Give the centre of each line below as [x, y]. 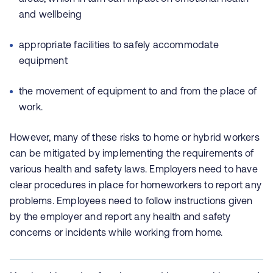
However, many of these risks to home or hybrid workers [135, 137]
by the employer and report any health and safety [120, 216]
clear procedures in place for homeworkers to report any [136, 185]
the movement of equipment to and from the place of [138, 91]
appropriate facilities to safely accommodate [119, 44]
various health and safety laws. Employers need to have [134, 169]
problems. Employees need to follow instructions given [131, 200]
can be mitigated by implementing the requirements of [132, 153]
